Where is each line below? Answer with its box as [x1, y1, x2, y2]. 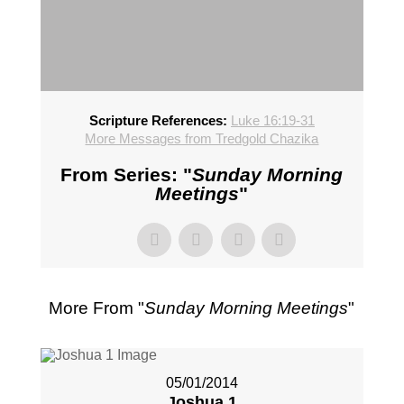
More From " [49, 298, 145, 318]
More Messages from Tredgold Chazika [85, 131, 319, 147]
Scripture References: [88, 113, 227, 129]
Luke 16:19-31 [230, 113, 315, 129]
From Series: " [60, 164, 193, 186]
